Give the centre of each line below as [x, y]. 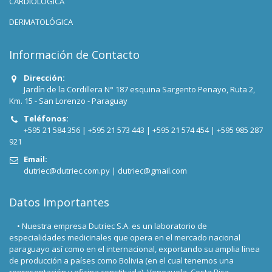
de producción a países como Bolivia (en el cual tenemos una [121, 260]
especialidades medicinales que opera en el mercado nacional [125, 237]
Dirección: [44, 78]
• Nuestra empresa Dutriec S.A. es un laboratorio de [108, 226]
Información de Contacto [74, 55]
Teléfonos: [46, 118]
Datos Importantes [59, 202]
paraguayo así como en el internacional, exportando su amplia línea [134, 249]
